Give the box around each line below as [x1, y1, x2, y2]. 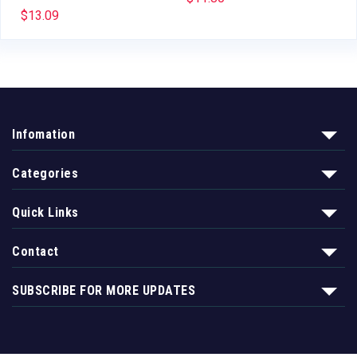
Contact [12, 243, 59, 259]
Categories [12, 165, 78, 181]
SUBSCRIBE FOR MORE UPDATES [12, 282, 195, 298]
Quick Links [12, 204, 79, 220]
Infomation [12, 126, 75, 142]
